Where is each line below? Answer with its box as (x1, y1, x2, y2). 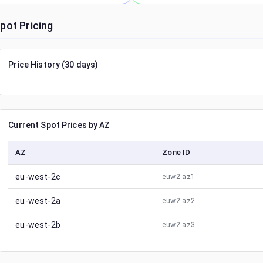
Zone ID (162, 148, 191, 157)
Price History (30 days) (8, 60, 99, 69)
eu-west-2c (15, 172, 60, 181)
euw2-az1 (162, 173, 195, 181)
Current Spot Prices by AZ (8, 120, 110, 130)
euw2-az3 (162, 221, 195, 229)
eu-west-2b (15, 220, 60, 230)
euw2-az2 (162, 197, 195, 205)
